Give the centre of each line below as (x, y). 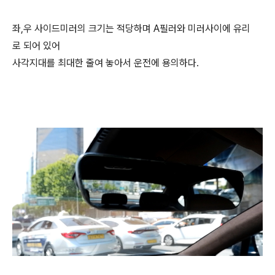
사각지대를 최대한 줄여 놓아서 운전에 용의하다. (106, 63)
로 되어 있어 (36, 45)
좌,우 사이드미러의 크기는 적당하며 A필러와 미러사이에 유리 (131, 28)
